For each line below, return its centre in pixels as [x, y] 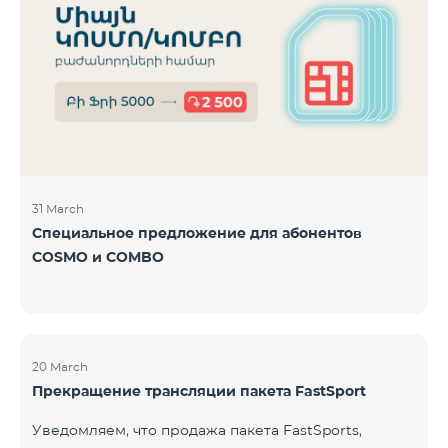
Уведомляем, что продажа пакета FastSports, [197, 429]
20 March [60, 366]
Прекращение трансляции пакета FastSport [199, 390]
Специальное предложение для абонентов [197, 232]
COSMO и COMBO [98, 256]
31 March [58, 208]
